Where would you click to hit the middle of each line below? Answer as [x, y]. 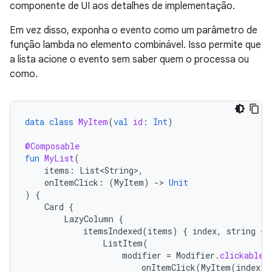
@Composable [52, 146]
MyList [59, 158]
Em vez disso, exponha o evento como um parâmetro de [134, 31]
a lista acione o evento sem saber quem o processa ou [129, 60]
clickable [242, 256]
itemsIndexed [113, 231]
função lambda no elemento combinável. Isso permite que [135, 45]
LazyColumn [89, 219]
